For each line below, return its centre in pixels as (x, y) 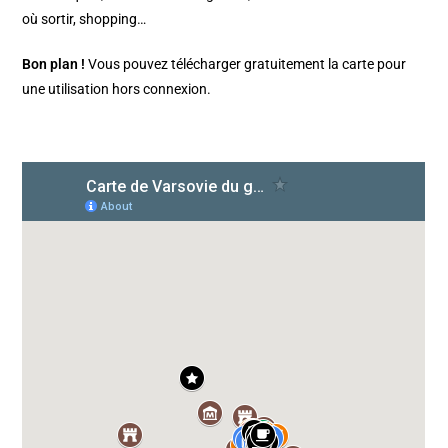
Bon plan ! (55, 64)
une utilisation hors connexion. (117, 89)
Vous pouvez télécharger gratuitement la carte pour (247, 64)
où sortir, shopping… (84, 19)
